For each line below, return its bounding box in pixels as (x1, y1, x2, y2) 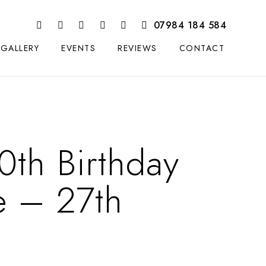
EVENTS (61, 43, 96, 54)
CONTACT (179, 43, 224, 54)
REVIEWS (118, 43, 157, 54)
